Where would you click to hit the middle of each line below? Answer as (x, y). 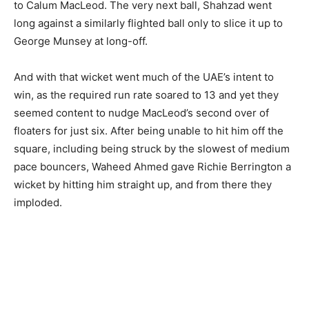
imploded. (38, 202)
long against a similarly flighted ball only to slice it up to (148, 23)
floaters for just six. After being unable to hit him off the (149, 130)
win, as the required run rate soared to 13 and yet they (146, 94)
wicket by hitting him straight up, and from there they (143, 184)
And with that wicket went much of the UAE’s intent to (144, 77)
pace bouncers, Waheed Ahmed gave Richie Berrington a (152, 166)
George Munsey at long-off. (81, 41)
